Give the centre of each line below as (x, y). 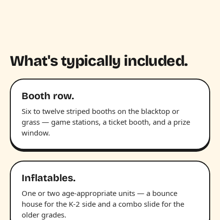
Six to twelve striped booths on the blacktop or (100, 111)
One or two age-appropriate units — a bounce (99, 193)
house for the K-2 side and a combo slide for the (103, 204)
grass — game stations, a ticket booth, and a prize (106, 122)
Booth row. (48, 96)
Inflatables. (49, 178)
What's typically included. (99, 61)
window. (36, 132)
